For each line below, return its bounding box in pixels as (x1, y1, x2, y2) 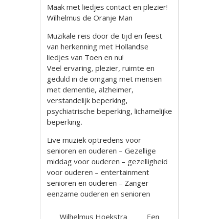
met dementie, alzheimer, (47, 85, 134, 94)
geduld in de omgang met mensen (47, 74, 162, 84)
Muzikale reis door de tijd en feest (47, 31, 163, 41)
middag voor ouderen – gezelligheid (47, 156, 168, 166)
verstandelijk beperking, (47, 95, 128, 105)
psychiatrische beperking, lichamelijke (47, 106, 173, 116)
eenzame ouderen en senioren (47, 189, 151, 198)
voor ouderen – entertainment (47, 167, 150, 177)
